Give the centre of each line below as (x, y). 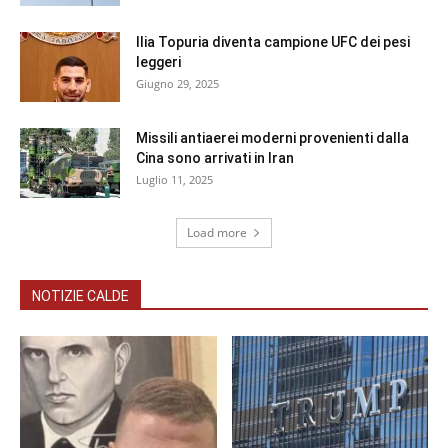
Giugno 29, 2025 (177, 84)
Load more (217, 233)
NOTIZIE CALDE (80, 296)
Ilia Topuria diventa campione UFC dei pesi (273, 42)
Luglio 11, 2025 (174, 180)
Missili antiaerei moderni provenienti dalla (272, 138)
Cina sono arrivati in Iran (215, 158)
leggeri (158, 62)
